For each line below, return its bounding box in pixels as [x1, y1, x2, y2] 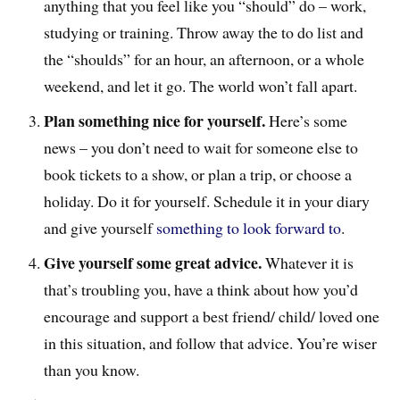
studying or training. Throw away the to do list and [44, 21, 364, 44]
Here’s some [269, 110, 348, 132]
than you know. [44, 359, 140, 381]
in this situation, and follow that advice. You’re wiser [44, 332, 378, 354]
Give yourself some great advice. [44, 251, 262, 275]
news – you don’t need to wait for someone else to [44, 137, 359, 159]
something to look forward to [156, 217, 342, 239]
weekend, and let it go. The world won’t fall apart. [44, 75, 367, 97]
